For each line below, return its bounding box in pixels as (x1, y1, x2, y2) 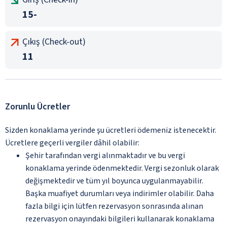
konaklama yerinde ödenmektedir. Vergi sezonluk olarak (25, 162, 219, 174)
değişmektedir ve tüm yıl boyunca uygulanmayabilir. (25, 175, 203, 186)
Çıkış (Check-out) (22, 35, 86, 48)
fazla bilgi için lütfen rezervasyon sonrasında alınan (25, 200, 203, 212)
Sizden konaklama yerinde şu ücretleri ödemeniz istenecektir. (5, 124, 216, 136)
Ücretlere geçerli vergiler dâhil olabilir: (5, 137, 139, 148)
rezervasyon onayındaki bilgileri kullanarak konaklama (25, 213, 214, 224)
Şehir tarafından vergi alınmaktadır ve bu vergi (25, 149, 185, 161)
